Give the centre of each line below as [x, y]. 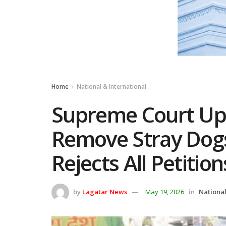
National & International [111, 87]
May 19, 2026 [165, 191]
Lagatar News [105, 191]
